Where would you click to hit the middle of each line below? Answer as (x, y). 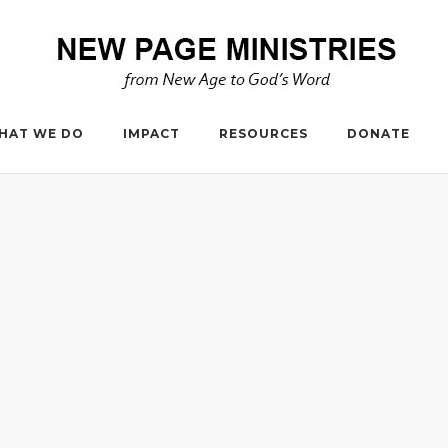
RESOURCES (263, 133)
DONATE (378, 133)
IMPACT (151, 133)
